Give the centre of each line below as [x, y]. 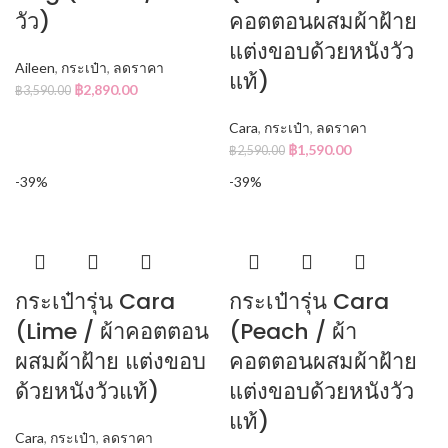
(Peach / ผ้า [293, 331]
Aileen [35, 67]
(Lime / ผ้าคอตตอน [112, 331]
